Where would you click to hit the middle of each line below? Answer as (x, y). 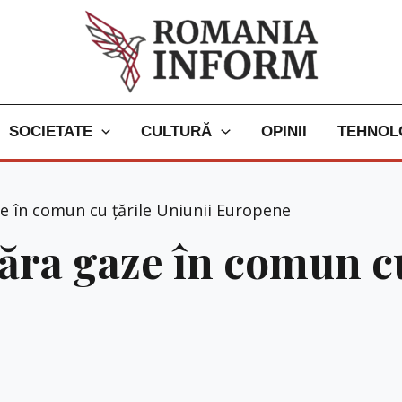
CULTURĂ (177, 131)
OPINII (284, 131)
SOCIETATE (51, 131)
